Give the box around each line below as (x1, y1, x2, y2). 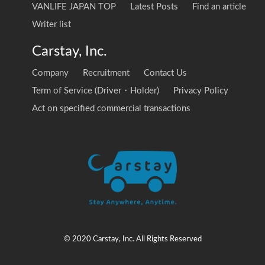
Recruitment (83, 69, 130, 77)
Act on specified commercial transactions (32, 104, 190, 113)
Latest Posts (130, 2, 178, 11)
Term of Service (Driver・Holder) (32, 86, 159, 95)
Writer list (32, 20, 71, 29)
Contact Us (144, 69, 187, 77)
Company (32, 69, 69, 77)
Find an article (192, 2, 246, 11)
